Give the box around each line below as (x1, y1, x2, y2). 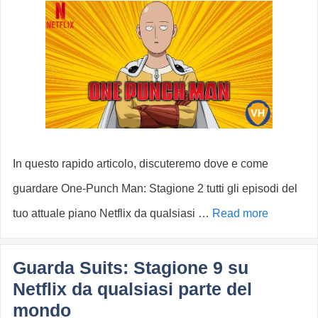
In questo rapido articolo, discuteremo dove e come (13, 158, 268, 170)
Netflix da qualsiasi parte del (13, 279, 252, 300)
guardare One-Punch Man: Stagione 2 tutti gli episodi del (13, 182, 297, 195)
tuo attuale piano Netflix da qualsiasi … (13, 207, 212, 220)
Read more (212, 207, 268, 220)
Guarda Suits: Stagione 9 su (13, 258, 248, 278)
